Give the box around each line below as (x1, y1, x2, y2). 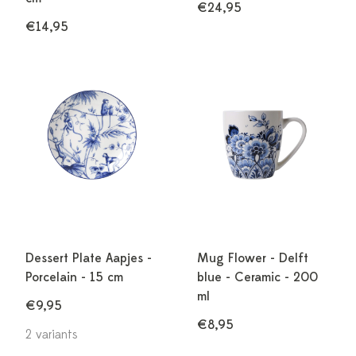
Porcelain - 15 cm (25, 269, 123, 285)
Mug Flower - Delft (197, 250, 308, 266)
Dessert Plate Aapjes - (25, 250, 152, 266)
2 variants (25, 327, 78, 342)
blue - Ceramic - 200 (197, 269, 318, 285)
